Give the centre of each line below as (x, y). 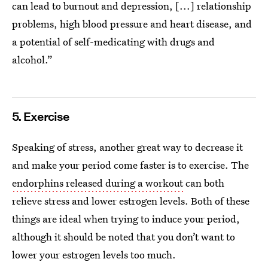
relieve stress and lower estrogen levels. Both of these (131, 201)
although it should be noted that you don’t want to (124, 237)
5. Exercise (41, 117)
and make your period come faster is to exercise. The (130, 165)
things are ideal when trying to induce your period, (126, 219)
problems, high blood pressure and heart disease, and (132, 24)
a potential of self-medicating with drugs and (113, 42)
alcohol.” (32, 60)
